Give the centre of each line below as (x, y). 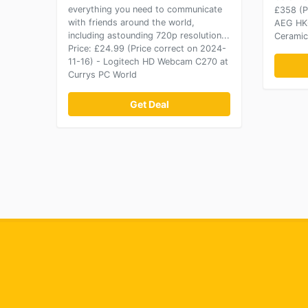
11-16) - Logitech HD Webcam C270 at (148, 62)
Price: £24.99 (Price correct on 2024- (147, 48)
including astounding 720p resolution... (149, 35)
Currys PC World (102, 75)
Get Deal (149, 104)
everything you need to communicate (145, 9)
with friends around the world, (131, 22)
